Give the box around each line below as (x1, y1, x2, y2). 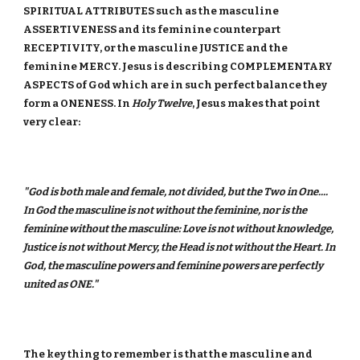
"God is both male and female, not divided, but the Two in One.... (23, 186, 329, 198)
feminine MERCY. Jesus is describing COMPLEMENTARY (23, 60, 333, 72)
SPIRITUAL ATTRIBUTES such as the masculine (23, 5, 280, 17)
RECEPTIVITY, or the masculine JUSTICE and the (23, 42, 288, 54)
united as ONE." (23, 278, 99, 290)
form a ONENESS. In (23, 97, 133, 109)
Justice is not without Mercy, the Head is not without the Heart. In (23, 241, 336, 253)
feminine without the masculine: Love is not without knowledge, (23, 223, 334, 235)
